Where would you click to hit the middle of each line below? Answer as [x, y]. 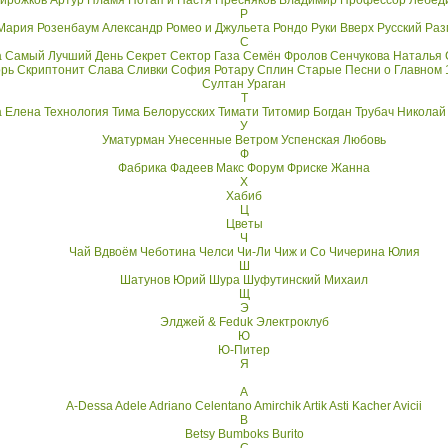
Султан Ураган [244, 84]
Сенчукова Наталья [385, 56]
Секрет [146, 56]
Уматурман [133, 140]
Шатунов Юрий [163, 280]
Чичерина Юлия [374, 252]
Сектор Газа [204, 56]
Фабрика [142, 168]
